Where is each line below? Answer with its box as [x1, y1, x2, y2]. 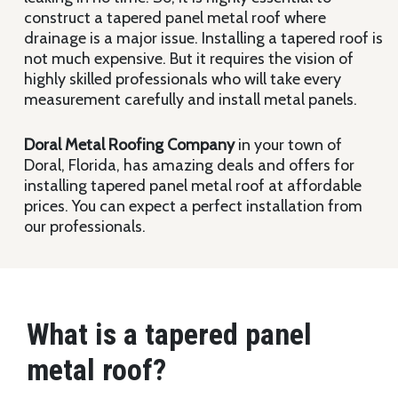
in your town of [234, 134, 342, 155]
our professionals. [23, 216, 146, 236]
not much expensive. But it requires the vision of [23, 48, 354, 68]
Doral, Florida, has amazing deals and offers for [23, 155, 354, 175]
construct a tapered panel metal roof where [23, 7, 326, 28]
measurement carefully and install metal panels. [23, 89, 357, 109]
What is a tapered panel [27, 316, 312, 353]
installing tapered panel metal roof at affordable [23, 175, 362, 195]
